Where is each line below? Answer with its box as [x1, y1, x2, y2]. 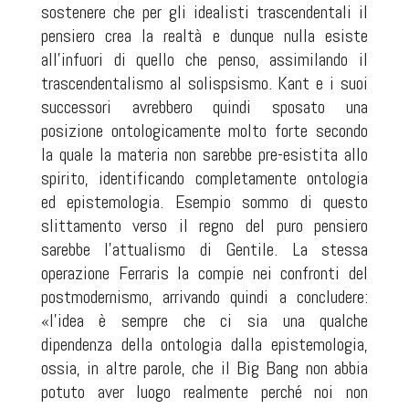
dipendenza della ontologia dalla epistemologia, [40, 331, 369, 356]
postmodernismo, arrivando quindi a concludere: [40, 284, 369, 309]
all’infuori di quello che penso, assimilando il [40, 47, 369, 71]
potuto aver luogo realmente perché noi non [40, 379, 369, 404]
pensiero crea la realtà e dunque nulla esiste [40, 23, 369, 47]
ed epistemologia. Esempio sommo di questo [40, 189, 369, 214]
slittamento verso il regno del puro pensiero [40, 213, 369, 237]
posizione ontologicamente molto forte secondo [40, 118, 369, 142]
